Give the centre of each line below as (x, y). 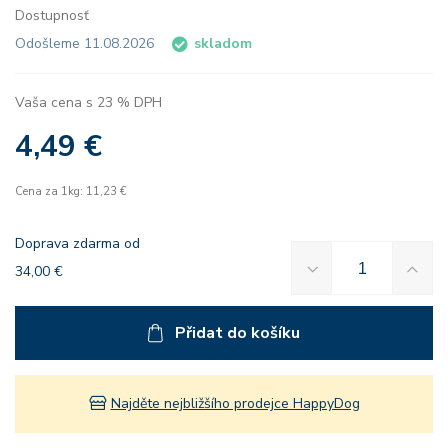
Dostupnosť (52, 15)
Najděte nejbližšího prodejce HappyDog (235, 403)
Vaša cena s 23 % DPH (88, 102)
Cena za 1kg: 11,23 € (70, 191)
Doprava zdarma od (77, 243)
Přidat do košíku (237, 333)
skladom (223, 43)
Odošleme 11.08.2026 (86, 43)
